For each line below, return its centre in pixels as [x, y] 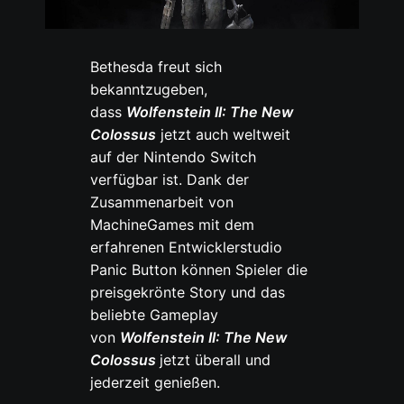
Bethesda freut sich [156, 66]
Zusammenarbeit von [162, 202]
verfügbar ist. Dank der [170, 179]
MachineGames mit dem [173, 224]
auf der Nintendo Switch [174, 156]
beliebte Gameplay [155, 314]
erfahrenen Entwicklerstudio [187, 247]
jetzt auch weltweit [224, 134]
